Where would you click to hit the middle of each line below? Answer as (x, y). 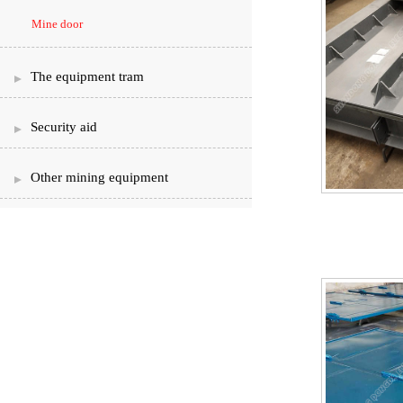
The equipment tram (87, 76)
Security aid (64, 127)
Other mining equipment (99, 177)
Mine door (57, 24)
